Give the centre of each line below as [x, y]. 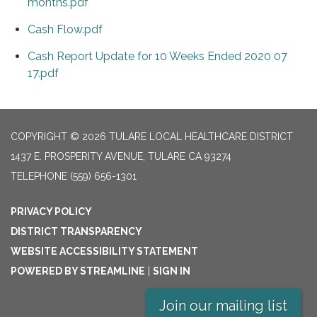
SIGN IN [172, 271]
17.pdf [43, 74]
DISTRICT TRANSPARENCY [76, 232]
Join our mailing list [223, 306]
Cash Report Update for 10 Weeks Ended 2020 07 [157, 57]
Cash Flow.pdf [65, 30]
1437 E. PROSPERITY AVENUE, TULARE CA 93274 [121, 157]
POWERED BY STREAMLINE [78, 271]
